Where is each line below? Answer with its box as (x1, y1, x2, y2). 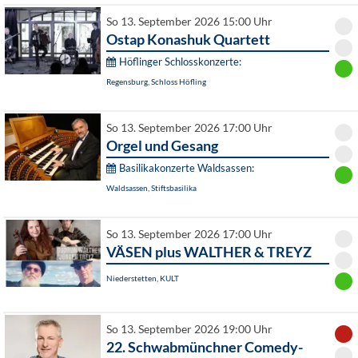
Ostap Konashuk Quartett (106, 30, 270, 49)
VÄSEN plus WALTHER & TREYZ (106, 243, 312, 261)
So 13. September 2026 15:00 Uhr (106, 15, 272, 29)
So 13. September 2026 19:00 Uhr (106, 323, 272, 336)
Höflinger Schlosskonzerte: (119, 55, 241, 69)
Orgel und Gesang (106, 137, 218, 155)
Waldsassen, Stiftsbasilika (106, 183, 197, 193)
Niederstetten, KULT (106, 273, 179, 284)
